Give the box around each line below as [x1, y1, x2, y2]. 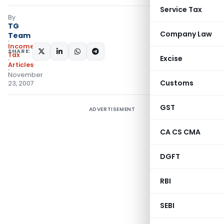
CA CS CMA [160, 127, 200, 137]
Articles [8, 60, 33, 69]
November [8, 70, 43, 79]
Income [8, 42, 34, 50]
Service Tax [160, 4, 202, 14]
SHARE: [8, 47, 30, 55]
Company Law [160, 29, 212, 39]
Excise [160, 53, 182, 63]
